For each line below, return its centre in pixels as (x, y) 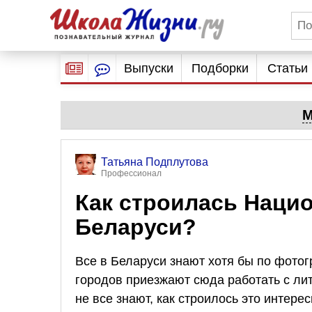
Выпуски (148, 68)
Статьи (287, 68)
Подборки (220, 68)
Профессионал (131, 173)
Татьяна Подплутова (155, 162)
